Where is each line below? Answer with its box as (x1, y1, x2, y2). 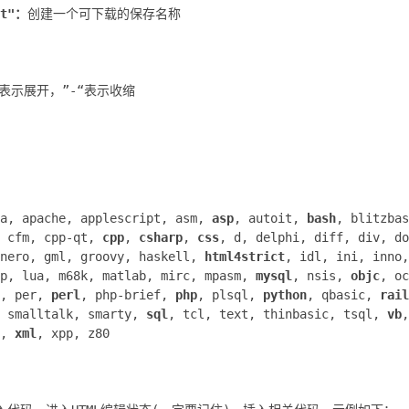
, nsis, (292, 267, 351, 283)
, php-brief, (80, 287, 175, 302)
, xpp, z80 (37, 325, 110, 341)
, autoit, (234, 210, 307, 225)
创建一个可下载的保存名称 (27, 5, 181, 21)
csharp (139, 229, 183, 245)
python (263, 287, 307, 302)
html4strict (204, 248, 285, 264)
